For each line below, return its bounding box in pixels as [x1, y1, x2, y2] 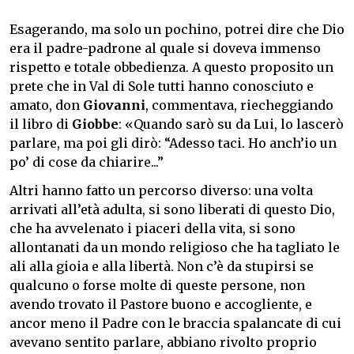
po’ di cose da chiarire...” [9, 153, 164, 170]
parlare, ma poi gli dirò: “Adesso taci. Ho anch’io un [9, 134, 337, 151]
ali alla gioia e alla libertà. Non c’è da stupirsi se [9, 258, 314, 274]
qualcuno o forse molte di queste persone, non [9, 277, 305, 293]
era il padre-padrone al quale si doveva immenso [9, 40, 321, 56]
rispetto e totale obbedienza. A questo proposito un [9, 58, 333, 75]
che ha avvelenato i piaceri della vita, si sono [9, 220, 296, 236]
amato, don [9, 96, 83, 113]
